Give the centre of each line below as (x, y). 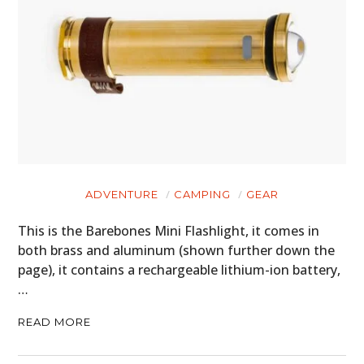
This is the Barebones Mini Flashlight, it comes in (169, 231)
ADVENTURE (122, 195)
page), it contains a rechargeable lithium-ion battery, (180, 270)
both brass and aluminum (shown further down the (177, 251)
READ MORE (55, 322)
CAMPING (202, 195)
